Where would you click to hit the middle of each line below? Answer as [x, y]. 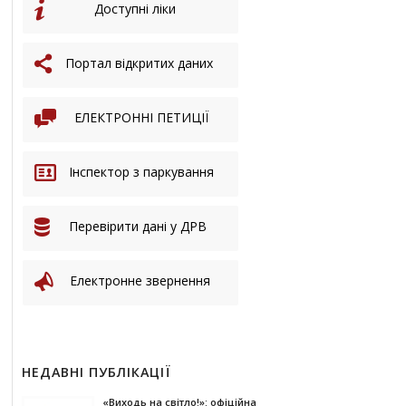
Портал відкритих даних [139, 63]
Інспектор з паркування [141, 172]
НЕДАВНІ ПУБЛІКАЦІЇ [96, 372]
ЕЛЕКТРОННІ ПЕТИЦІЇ [141, 117]
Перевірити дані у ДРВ [138, 226]
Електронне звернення [140, 280]
